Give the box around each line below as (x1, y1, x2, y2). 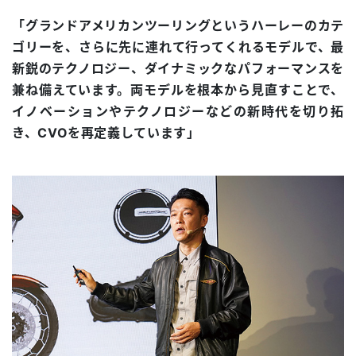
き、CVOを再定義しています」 (12, 125, 200, 141)
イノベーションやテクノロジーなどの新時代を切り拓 (12, 103, 344, 120)
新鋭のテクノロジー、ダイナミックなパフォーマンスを (12, 60, 344, 77)
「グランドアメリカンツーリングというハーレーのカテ (12, 17, 344, 34)
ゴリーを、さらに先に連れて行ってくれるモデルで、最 (12, 39, 344, 56)
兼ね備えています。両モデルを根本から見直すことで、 (12, 82, 344, 99)
